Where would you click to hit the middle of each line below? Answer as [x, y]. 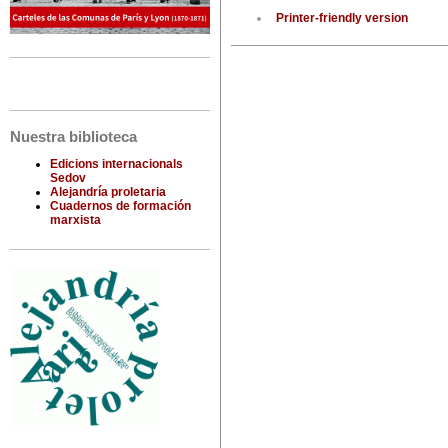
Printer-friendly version [342, 18]
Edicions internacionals [116, 164]
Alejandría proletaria [108, 192]
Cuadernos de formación [120, 206]
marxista [75, 220]
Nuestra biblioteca [73, 137]
